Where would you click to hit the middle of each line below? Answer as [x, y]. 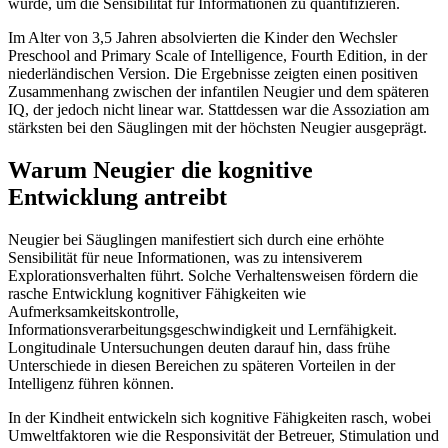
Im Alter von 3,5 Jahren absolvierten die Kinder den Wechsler [202, 38]
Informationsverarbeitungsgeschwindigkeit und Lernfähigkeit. [202, 329]
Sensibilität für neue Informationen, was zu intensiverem [185, 257]
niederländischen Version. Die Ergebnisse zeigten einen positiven [213, 74]
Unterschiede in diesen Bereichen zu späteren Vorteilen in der [201, 365]
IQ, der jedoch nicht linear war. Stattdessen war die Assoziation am [218, 110]
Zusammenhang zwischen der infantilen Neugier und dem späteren [218, 92]
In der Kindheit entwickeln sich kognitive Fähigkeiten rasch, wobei [219, 417]
